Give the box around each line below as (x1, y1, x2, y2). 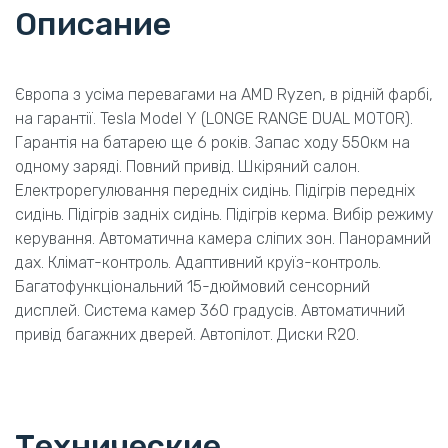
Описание (15, 4, 171, 43)
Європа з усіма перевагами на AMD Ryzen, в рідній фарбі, (15, 84, 433, 104)
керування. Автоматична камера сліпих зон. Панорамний (15, 228, 431, 248)
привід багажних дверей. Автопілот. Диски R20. (15, 324, 359, 344)
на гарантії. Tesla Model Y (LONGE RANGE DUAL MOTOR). (15, 108, 413, 128)
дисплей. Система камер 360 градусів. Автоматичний (15, 300, 405, 320)
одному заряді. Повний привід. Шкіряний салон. (15, 156, 360, 176)
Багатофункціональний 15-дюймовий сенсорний (15, 276, 370, 296)
